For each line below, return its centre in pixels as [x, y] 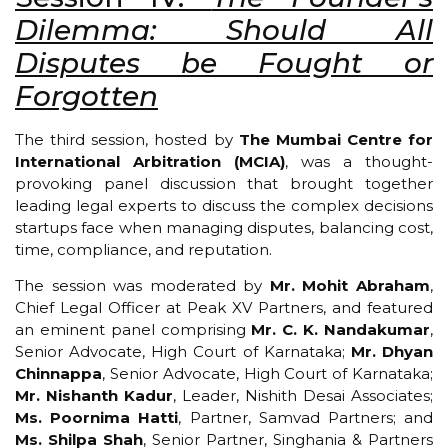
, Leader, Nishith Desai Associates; [303, 396]
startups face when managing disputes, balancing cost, [224, 227]
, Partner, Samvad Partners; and [306, 418]
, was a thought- [359, 161]
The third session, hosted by [127, 139]
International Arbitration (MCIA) [150, 161]
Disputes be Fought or [224, 62]
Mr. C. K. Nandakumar [341, 330]
